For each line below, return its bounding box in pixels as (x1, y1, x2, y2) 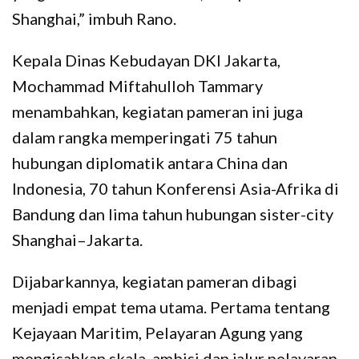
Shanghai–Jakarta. (12, 229, 143, 249)
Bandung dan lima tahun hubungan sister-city (12, 204, 333, 224)
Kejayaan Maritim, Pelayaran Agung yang (12, 322, 303, 342)
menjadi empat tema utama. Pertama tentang (12, 296, 330, 317)
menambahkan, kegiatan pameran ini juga (12, 101, 303, 121)
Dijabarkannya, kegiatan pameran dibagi (12, 271, 297, 291)
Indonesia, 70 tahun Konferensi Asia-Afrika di (12, 178, 339, 198)
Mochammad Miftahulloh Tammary (12, 75, 263, 95)
